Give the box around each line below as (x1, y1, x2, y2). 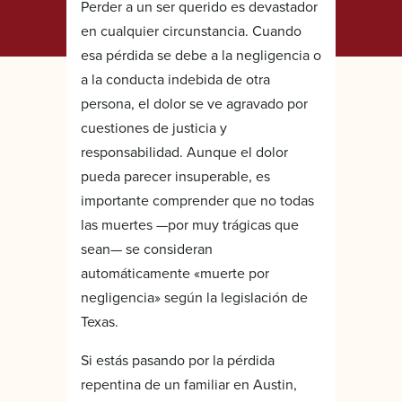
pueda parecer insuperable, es (81, 165, 270, 186)
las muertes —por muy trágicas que (81, 214, 299, 234)
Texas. (81, 310, 118, 331)
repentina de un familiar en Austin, (81, 373, 297, 394)
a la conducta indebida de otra (81, 68, 270, 89)
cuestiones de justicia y (81, 117, 227, 137)
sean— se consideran (81, 238, 213, 258)
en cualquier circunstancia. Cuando (81, 20, 301, 40)
